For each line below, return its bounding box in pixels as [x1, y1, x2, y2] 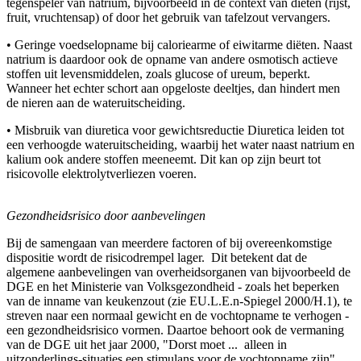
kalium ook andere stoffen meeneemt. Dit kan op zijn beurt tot [6, 151, 321, 166]
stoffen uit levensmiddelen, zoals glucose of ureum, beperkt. [6, 66, 310, 81]
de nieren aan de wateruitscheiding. [6, 95, 185, 110]
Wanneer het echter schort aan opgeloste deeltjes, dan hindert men [6, 81, 340, 95]
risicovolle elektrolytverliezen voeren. [6, 166, 197, 180]
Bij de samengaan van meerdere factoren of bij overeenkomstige [6, 235, 332, 250]
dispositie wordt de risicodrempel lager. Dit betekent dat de [6, 250, 307, 264]
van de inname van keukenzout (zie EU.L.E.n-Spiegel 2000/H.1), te [6, 293, 352, 308]
